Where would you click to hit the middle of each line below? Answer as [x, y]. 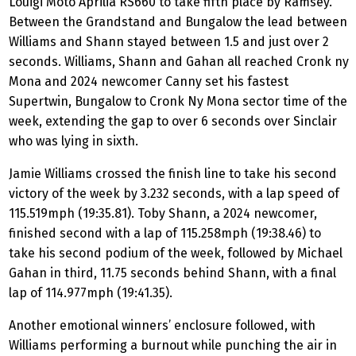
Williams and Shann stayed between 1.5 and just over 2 [169, 42]
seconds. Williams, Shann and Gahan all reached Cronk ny [179, 62]
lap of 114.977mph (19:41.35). [92, 293]
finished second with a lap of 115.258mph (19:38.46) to [165, 234]
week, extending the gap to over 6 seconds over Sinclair [173, 122]
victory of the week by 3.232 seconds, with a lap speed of [174, 194]
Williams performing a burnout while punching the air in [173, 346]
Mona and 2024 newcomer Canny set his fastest [149, 82]
